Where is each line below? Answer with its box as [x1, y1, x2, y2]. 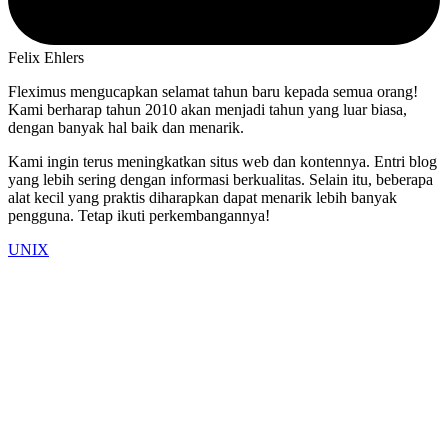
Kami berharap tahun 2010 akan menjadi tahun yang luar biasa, [8, 101, 407, 119]
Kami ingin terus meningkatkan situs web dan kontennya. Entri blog [8, 153, 437, 171]
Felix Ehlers [8, 49, 84, 67]
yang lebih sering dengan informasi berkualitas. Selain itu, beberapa [8, 171, 433, 189]
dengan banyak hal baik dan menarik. [8, 119, 244, 137]
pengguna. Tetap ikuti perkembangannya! [8, 207, 270, 225]
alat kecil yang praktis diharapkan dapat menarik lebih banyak [8, 189, 397, 207]
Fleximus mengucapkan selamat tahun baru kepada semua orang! [8, 83, 418, 101]
